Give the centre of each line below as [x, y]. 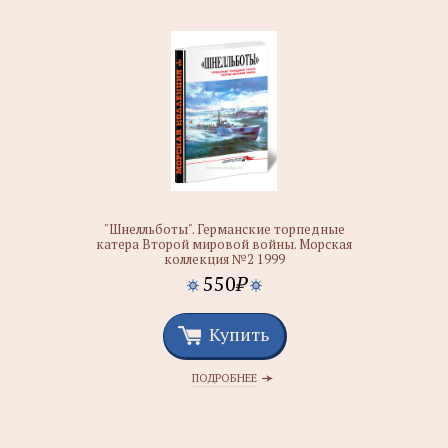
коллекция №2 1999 [224, 259]
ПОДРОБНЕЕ [224, 378]
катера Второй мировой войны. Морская [224, 244]
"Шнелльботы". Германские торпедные [224, 229]
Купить [239, 334]
